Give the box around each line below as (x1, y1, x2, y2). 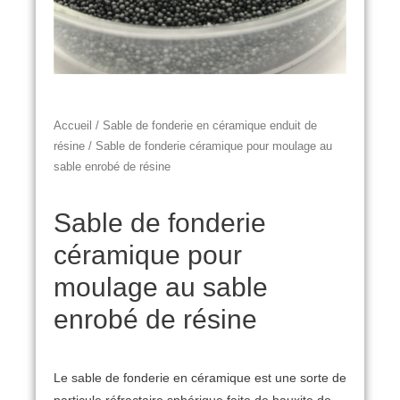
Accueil (54, 120, 92, 133)
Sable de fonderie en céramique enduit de (103, 120, 317, 133)
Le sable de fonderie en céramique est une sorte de (54, 371, 346, 385)
